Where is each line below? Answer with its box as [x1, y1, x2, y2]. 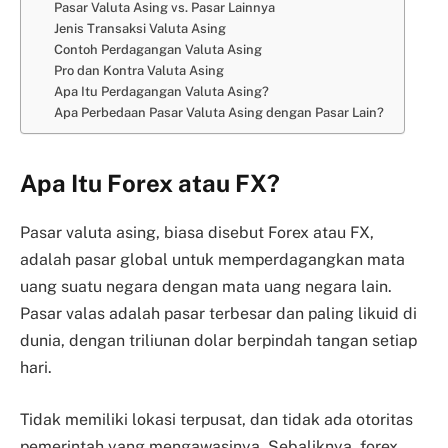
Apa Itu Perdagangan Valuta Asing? [53, 84, 269, 99]
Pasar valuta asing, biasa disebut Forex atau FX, [20, 223, 374, 243]
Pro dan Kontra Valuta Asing [53, 63, 224, 78]
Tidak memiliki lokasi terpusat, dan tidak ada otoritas [20, 409, 413, 429]
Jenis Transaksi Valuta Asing [53, 21, 226, 36]
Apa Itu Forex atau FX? [20, 169, 280, 198]
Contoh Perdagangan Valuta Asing [53, 42, 262, 57]
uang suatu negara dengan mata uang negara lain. [20, 277, 392, 297]
